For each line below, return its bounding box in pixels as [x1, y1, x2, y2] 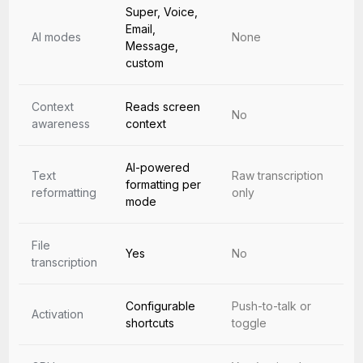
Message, [126, 39, 179, 53]
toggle [232, 316, 267, 330]
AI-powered [126, 160, 190, 174]
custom [126, 56, 164, 70]
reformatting [32, 186, 97, 199]
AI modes [32, 30, 82, 44]
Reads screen [126, 100, 201, 113]
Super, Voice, [126, 5, 199, 19]
